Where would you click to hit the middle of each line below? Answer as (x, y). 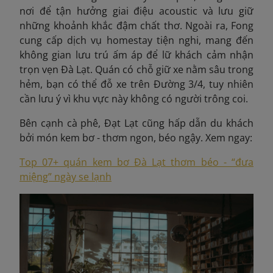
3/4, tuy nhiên (221, 84)
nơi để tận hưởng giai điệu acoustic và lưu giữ (136, 11)
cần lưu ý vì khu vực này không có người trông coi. (134, 98)
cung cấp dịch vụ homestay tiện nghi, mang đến (136, 40)
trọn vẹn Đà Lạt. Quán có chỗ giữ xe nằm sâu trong (136, 69)
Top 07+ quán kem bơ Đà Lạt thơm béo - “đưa (136, 162)
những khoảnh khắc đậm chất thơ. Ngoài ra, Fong (136, 25)
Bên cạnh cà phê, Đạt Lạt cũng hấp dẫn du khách (136, 123)
